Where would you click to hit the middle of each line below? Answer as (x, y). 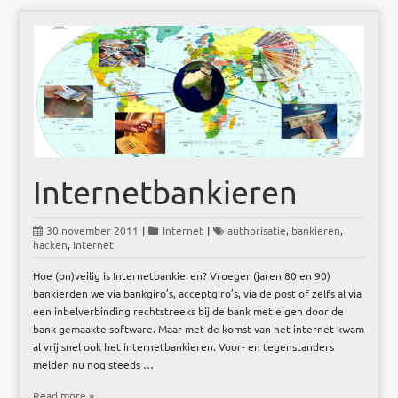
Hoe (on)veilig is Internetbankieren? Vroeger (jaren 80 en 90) (182, 275)
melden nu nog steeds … (94, 364)
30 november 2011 (93, 230)
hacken (51, 244)
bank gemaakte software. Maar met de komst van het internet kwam (199, 328)
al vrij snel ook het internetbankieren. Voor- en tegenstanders (184, 346)
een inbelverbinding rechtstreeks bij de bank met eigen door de (189, 310)
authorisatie (257, 230)
